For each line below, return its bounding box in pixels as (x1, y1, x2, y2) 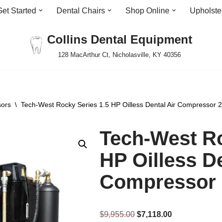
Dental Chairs (56, 6, 105, 15)
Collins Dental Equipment (47, 33, 192, 46)
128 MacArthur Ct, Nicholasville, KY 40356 (58, 51, 181, 58)
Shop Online (125, 6, 169, 15)
